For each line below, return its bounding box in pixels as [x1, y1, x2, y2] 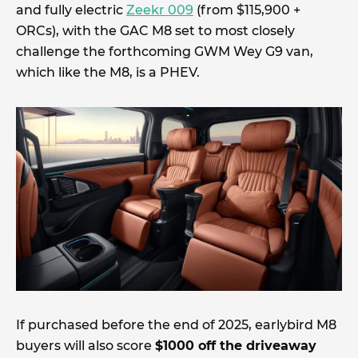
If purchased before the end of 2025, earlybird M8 [16, 316, 336, 332]
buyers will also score [16, 337, 155, 353]
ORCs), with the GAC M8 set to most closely [16, 23, 295, 38]
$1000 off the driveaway [155, 337, 316, 353]
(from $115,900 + [193, 2, 300, 18]
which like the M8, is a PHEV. [16, 65, 200, 80]
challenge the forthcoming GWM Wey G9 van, [16, 44, 313, 59]
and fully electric [16, 2, 126, 18]
